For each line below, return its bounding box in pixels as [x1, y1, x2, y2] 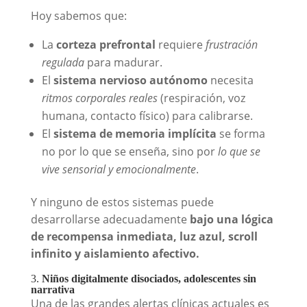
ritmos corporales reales [41, 90, 158, 106]
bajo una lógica [189, 211, 273, 227]
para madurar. [84, 54, 162, 70]
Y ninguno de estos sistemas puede [30, 194, 214, 210]
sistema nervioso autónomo [53, 72, 208, 88]
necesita [207, 72, 254, 88]
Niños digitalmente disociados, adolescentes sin [41, 272, 256, 284]
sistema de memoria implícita [53, 125, 217, 141]
